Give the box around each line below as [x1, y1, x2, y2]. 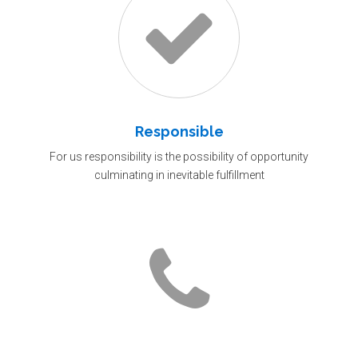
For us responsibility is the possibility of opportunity [50, 150, 308, 163]
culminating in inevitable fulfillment [93, 169, 265, 181]
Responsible [134, 123, 224, 140]
